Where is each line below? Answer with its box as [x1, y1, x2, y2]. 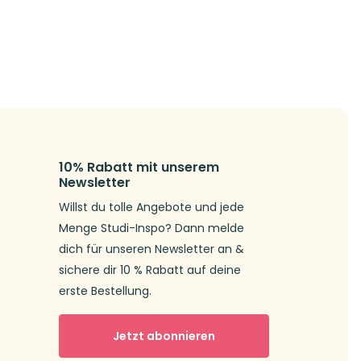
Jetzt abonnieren [113, 327, 215, 344]
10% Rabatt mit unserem [59, 158, 219, 177]
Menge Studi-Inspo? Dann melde [59, 220, 244, 237]
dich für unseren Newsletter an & [59, 241, 244, 258]
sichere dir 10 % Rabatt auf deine [59, 262, 241, 279]
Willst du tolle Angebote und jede [59, 199, 244, 216]
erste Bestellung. [59, 283, 151, 300]
